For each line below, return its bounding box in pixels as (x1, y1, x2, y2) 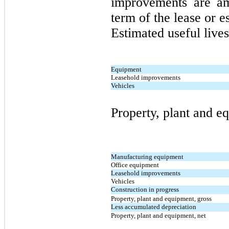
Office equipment (111, 161, 159, 169)
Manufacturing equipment (111, 152, 184, 161)
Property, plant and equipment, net (111, 211, 206, 219)
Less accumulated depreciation (111, 202, 196, 211)
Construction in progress (111, 185, 179, 193)
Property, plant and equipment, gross (111, 194, 212, 202)
